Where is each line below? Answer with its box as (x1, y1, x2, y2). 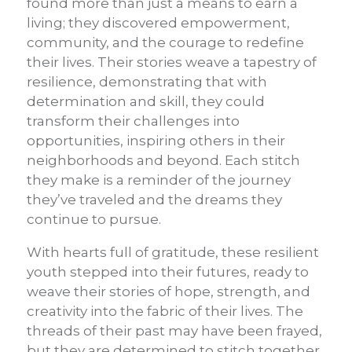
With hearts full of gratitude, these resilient (27, 244, 319, 261)
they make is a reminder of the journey (27, 172, 291, 189)
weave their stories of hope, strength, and (27, 284, 310, 300)
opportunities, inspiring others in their (27, 133, 285, 149)
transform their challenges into (27, 113, 240, 130)
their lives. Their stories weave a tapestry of (27, 54, 317, 71)
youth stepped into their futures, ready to (27, 264, 309, 280)
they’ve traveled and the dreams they (27, 192, 282, 208)
